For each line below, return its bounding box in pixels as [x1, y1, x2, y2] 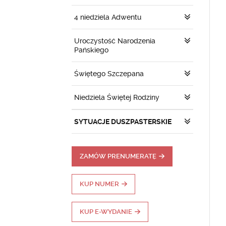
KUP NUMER [80, 180, 119, 188]
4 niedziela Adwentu [74, 13, 141, 21]
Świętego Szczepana [74, 70, 144, 78]
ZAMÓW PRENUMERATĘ [80, 152, 156, 160]
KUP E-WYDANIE [80, 208, 132, 215]
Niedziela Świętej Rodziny [74, 93, 159, 101]
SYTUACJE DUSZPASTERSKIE [74, 118, 172, 126]
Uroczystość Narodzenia [74, 37, 155, 45]
